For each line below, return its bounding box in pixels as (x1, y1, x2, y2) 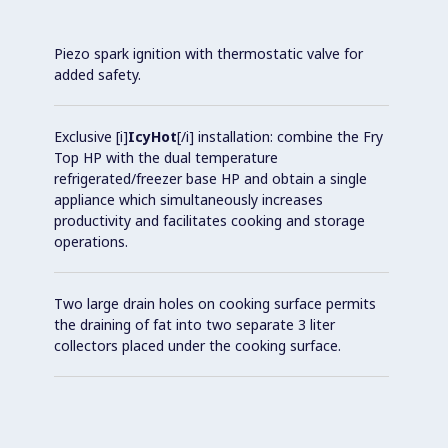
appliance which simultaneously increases (54, 189, 323, 209)
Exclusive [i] (54, 126, 128, 146)
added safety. (54, 64, 141, 84)
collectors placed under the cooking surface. (54, 335, 341, 355)
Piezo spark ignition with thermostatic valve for (54, 43, 363, 63)
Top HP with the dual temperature (54, 147, 278, 167)
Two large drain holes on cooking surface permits (54, 293, 376, 313)
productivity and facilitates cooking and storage (54, 210, 365, 230)
